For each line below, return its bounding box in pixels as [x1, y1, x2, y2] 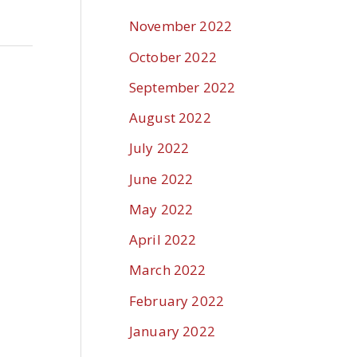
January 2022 [129, 321, 215, 340]
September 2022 [129, 77, 236, 96]
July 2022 [129, 139, 190, 158]
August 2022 [129, 108, 211, 127]
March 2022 [129, 261, 206, 280]
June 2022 [129, 169, 194, 188]
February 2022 [129, 291, 224, 310]
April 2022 [129, 230, 197, 249]
